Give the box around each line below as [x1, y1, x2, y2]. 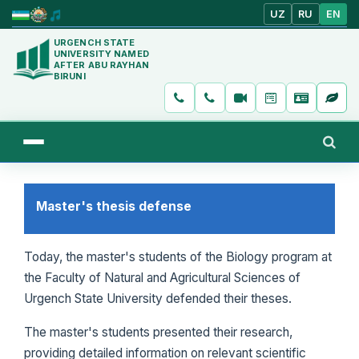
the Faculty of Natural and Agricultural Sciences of [24, 269, 301, 285]
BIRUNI [54, 70, 86, 82]
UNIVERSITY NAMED [54, 47, 149, 59]
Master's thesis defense [36, 198, 192, 214]
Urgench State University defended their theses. [24, 290, 292, 306]
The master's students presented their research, [24, 324, 292, 340]
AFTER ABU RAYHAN [54, 58, 149, 71]
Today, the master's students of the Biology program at [24, 248, 332, 264]
